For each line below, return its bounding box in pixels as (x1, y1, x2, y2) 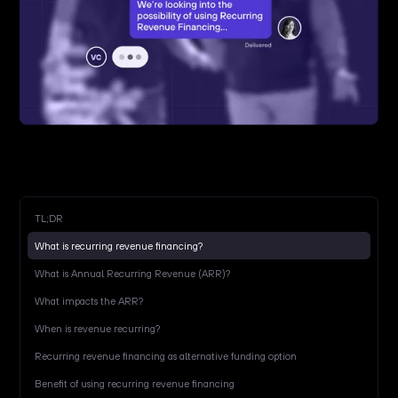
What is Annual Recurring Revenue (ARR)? (35, 267, 231, 280)
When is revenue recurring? (35, 322, 163, 335)
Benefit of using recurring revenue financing (35, 378, 235, 390)
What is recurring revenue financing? (35, 240, 203, 252)
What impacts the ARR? (35, 295, 147, 307)
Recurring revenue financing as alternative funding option (35, 350, 298, 362)
